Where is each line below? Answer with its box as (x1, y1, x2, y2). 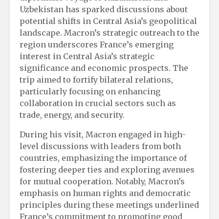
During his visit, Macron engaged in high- (20, 129, 186, 139)
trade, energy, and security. (20, 109, 124, 120)
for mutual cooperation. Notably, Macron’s (20, 176, 185, 186)
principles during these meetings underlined (20, 199, 199, 210)
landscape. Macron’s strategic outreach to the (20, 27, 199, 38)
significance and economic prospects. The (20, 63, 188, 73)
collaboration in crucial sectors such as (20, 98, 176, 108)
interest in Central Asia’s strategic (20, 51, 154, 61)
